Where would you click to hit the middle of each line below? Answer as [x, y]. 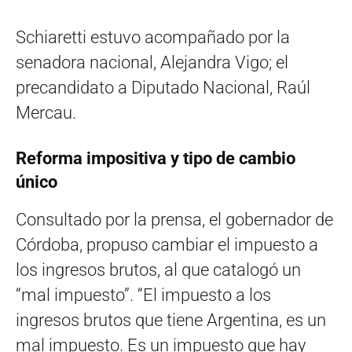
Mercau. [46, 113]
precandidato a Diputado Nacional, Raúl [163, 88]
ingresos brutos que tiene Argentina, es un [171, 321]
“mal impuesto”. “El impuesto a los [143, 295]
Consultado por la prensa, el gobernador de [174, 220]
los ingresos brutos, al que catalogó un [158, 270]
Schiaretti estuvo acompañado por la [153, 38]
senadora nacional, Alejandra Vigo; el [152, 63]
